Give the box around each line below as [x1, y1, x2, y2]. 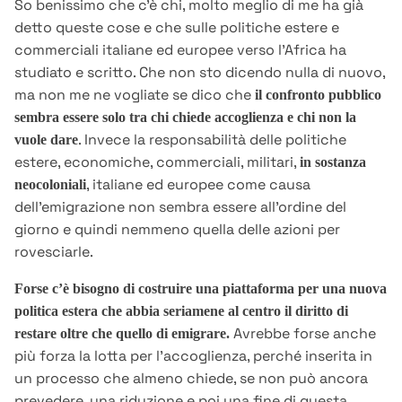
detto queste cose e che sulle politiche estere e [14, 18, 339, 38]
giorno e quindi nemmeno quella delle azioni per [14, 220, 340, 240]
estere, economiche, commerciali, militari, [14, 153, 300, 172]
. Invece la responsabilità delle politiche [78, 130, 346, 150]
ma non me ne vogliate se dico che [14, 85, 255, 105]
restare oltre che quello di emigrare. [14, 326, 230, 342]
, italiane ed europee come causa [86, 175, 310, 195]
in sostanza [300, 154, 366, 170]
